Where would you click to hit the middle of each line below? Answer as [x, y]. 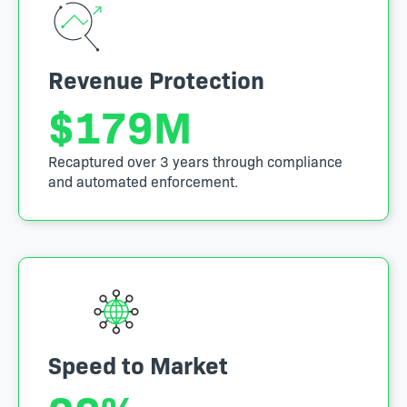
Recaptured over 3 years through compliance [195, 160]
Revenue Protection [156, 78]
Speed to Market [138, 363]
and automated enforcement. [143, 180]
